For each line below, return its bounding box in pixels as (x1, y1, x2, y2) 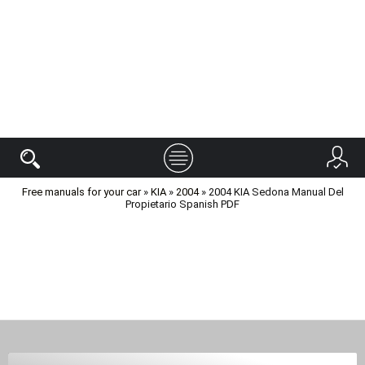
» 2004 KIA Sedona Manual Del (198, 186, 344, 198)
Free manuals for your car (21, 186, 141, 198)
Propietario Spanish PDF (125, 198, 240, 210)
